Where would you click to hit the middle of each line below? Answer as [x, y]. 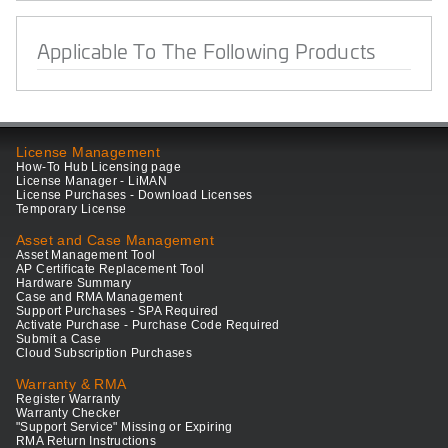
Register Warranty [68, 399]
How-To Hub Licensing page [98, 167]
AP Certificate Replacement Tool [110, 269]
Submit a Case [59, 339]
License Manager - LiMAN [92, 181]
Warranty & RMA [71, 384]
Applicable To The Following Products [206, 50]
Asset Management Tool [86, 255]
